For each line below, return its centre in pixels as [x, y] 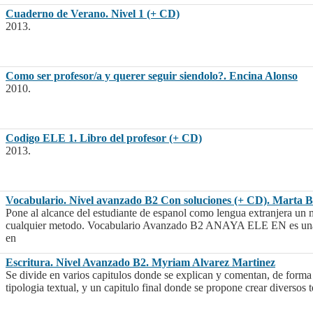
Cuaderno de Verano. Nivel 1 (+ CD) [93, 14]
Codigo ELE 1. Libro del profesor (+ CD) [104, 138]
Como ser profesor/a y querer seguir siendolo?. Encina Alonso [152, 76]
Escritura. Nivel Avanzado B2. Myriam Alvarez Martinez [140, 263]
